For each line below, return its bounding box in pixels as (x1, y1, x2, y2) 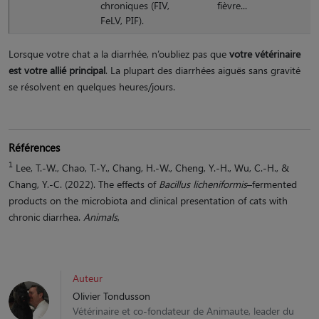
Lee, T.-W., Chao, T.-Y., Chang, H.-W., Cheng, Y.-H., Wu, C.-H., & (13, 160, 289, 174)
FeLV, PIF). (100, 13, 144, 27)
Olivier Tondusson (73, 288, 150, 303)
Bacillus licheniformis (159, 177, 247, 191)
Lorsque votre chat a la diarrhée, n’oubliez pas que (9, 46, 229, 61)
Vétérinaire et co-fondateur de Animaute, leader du (73, 303, 294, 318)
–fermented (247, 177, 297, 191)
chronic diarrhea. (9, 209, 83, 224)
